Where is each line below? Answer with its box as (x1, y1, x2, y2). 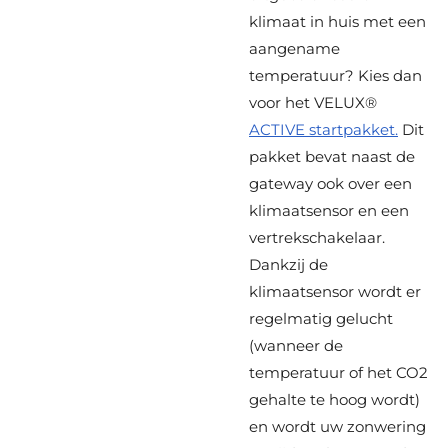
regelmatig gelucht (249, 309, 393, 329)
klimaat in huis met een (249, 12, 426, 32)
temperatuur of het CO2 (249, 363, 428, 383)
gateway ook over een (249, 174, 412, 194)
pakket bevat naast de (249, 147, 415, 167)
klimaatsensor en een (249, 201, 409, 221)
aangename (249, 39, 340, 59)
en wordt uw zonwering (249, 417, 426, 437)
